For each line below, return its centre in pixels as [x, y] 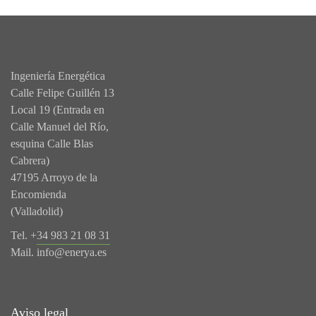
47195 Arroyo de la [54, 177]
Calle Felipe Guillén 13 [62, 93]
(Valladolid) [37, 211]
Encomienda [38, 194]
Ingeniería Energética [58, 76]
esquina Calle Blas [52, 144]
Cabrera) [30, 160]
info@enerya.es [72, 252]
